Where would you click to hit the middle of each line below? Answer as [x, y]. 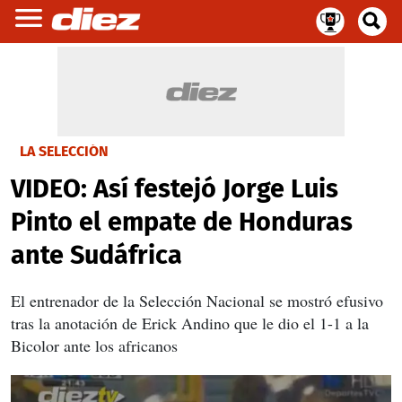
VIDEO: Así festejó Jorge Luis [175, 189]
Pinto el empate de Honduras [182, 222]
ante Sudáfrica [96, 255]
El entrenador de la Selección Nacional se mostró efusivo [197, 301]
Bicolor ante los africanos [94, 345]
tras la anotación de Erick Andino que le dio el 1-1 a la [190, 323]
